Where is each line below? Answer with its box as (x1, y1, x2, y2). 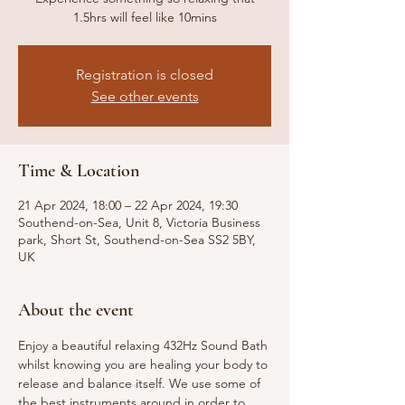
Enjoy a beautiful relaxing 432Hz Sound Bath (18, 337, 271, 353)
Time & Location (18, 160, 139, 182)
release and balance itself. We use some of (18, 375, 264, 391)
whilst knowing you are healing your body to (18, 356, 271, 372)
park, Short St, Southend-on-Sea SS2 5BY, (18, 231, 256, 248)
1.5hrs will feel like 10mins (72, 9, 217, 25)
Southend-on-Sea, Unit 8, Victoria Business (18, 214, 260, 231)
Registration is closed (76, 66, 213, 83)
